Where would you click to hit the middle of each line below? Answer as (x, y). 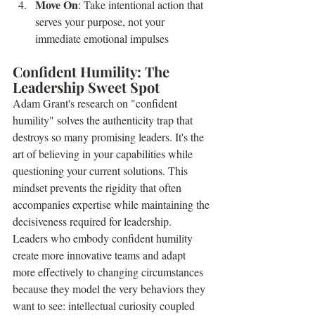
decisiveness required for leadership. (92, 221)
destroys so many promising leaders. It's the (110, 137)
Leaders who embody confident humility (104, 238)
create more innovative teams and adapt (101, 255)
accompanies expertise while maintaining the (112, 204)
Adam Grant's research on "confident (96, 103)
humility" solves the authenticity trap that (104, 120)
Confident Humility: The (93, 71)
